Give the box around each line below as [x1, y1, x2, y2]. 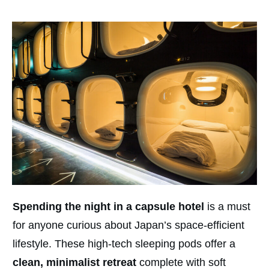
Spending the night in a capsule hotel [13, 201, 207, 213]
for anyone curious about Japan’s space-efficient [13, 219, 244, 232]
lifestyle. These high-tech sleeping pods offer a [13, 238, 235, 250]
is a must [207, 201, 250, 213]
